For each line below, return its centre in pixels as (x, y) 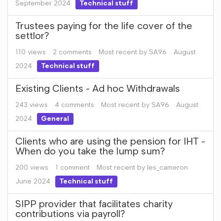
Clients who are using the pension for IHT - (110, 141)
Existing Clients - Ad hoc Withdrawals (98, 88)
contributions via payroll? (70, 214)
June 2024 (33, 181)
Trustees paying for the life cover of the (104, 26)
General (55, 119)
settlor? (32, 36)
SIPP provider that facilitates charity (94, 204)
